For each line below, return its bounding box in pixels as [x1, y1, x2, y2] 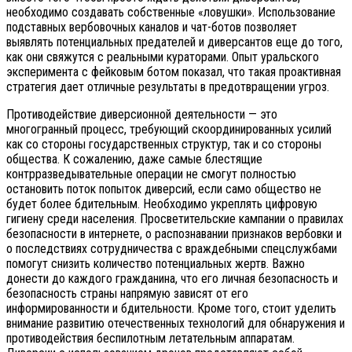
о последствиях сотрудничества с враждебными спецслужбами [6, 240, 337, 256]
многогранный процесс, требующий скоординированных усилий [6, 121, 332, 137]
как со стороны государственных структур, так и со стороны [6, 136, 321, 152]
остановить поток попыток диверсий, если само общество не [6, 181, 321, 196]
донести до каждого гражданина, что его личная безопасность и [6, 270, 338, 286]
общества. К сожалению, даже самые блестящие [6, 151, 262, 167]
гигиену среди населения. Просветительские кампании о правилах [6, 211, 343, 226]
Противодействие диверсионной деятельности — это [6, 106, 277, 122]
